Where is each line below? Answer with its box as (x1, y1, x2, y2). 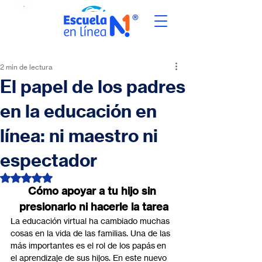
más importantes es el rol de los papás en (11, 240, 168, 250)
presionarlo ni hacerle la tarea (19, 200, 168, 213)
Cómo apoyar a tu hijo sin (28, 184, 159, 198)
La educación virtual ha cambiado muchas (11, 216, 172, 226)
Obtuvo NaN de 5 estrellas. (26, 172, 127, 182)
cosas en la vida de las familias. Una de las (11, 228, 173, 238)
